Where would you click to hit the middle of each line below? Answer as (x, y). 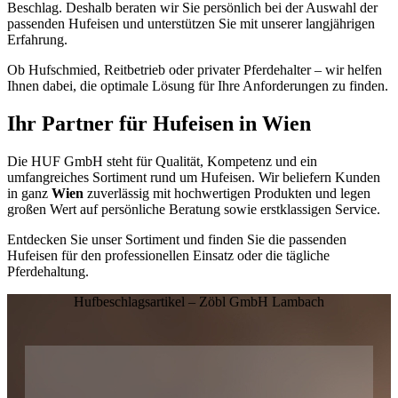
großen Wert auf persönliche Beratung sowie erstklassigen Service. (194, 209)
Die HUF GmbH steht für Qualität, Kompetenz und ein (162, 161)
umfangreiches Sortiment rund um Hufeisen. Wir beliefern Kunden (194, 177)
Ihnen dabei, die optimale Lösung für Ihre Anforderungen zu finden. (198, 85)
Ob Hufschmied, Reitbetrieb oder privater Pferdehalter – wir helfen (195, 69)
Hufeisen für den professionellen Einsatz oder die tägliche (168, 255)
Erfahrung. (37, 39)
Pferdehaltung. (48, 271)
